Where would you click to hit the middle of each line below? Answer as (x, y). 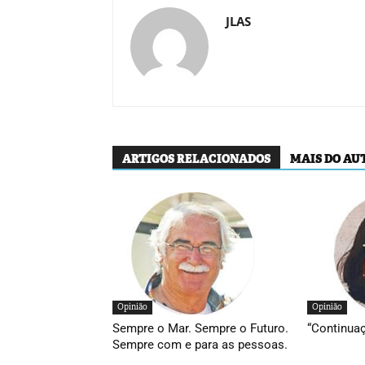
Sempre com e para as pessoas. (200, 344)
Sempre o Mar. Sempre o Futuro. (200, 328)
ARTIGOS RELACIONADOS (196, 158)
